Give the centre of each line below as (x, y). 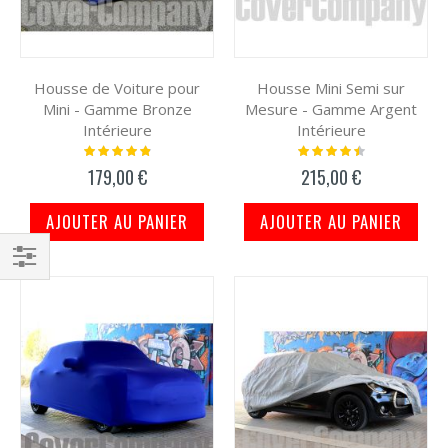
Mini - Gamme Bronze (117, 109)
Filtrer (30, 284)
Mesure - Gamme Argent (331, 109)
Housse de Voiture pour (117, 88)
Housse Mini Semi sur (331, 88)
